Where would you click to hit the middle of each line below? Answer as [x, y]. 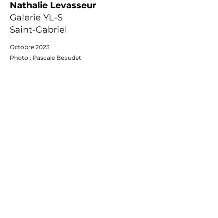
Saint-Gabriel [38, 30]
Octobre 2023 [30, 47]
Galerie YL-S [36, 18]
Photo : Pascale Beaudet [45, 58]
